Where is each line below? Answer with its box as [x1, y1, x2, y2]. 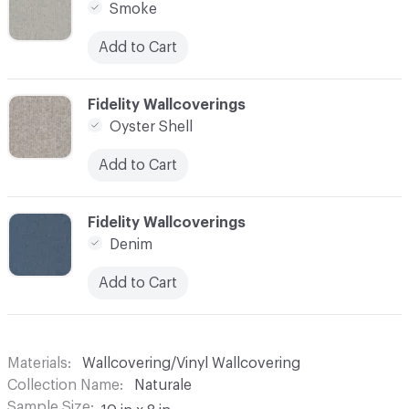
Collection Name [7, 377, 120, 393]
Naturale [134, 377, 192, 393]
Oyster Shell [110, 119, 193, 134]
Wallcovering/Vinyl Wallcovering [82, 355, 300, 371]
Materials [7, 355, 68, 371]
